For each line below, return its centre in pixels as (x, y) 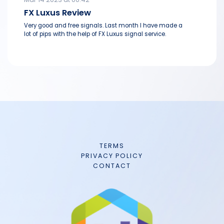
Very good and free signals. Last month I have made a (103, 26)
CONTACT (112, 166)
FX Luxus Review (57, 13)
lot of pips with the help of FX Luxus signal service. (95, 34)
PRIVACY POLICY (112, 156)
